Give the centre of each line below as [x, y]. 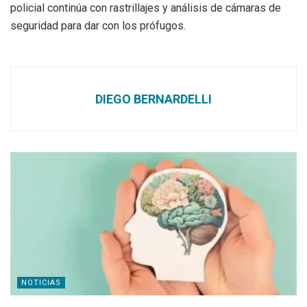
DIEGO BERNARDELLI [153, 99]
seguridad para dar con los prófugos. [98, 26]
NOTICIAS [41, 283]
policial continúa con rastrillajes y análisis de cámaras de [146, 8]
